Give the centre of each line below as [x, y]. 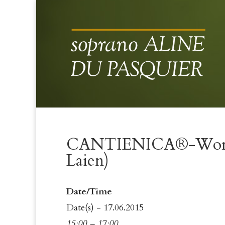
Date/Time [89, 192]
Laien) [88, 161]
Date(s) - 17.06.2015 [105, 208]
